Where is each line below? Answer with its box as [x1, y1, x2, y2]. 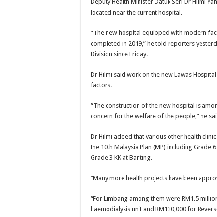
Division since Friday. [91, 50, 148, 58]
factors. [91, 81, 112, 89]
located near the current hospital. [91, 9, 182, 16]
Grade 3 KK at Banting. [91, 154, 152, 161]
